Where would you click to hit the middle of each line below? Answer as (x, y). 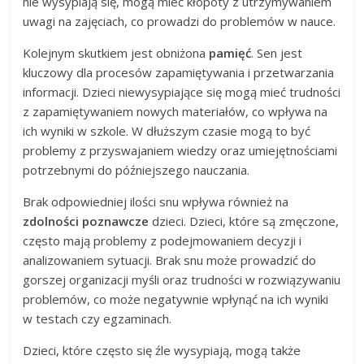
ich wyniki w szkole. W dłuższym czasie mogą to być (167, 131)
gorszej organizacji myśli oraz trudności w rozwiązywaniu (182, 280)
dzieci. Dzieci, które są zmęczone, (244, 221)
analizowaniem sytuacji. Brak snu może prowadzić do (170, 260)
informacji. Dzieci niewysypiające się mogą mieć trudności (182, 92)
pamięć (230, 53)
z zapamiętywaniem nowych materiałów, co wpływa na (175, 112)
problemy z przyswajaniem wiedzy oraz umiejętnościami (180, 151)
